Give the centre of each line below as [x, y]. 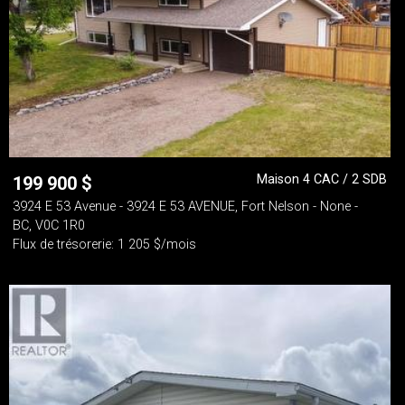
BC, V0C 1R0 [49, 226]
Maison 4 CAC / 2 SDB [322, 179]
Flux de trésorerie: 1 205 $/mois [104, 245]
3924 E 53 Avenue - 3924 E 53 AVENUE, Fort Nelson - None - [185, 207]
